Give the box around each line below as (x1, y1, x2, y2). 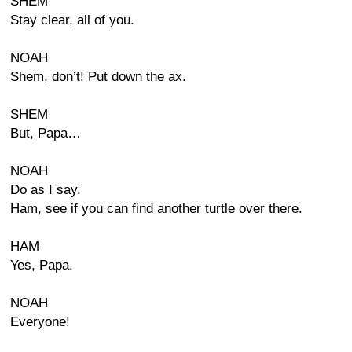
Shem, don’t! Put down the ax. (10, 69, 186, 84)
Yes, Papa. (10, 258, 73, 273)
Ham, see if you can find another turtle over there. (10, 201, 302, 216)
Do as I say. (10, 182, 81, 197)
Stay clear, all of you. (10, 13, 134, 27)
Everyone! (10, 314, 70, 329)
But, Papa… (10, 126, 81, 141)
